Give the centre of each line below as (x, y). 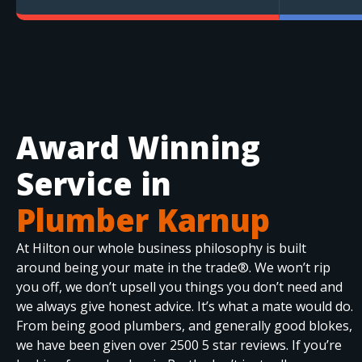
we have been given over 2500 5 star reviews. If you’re (179, 345)
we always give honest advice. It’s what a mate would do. (185, 306)
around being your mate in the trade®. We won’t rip (173, 267)
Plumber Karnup (143, 219)
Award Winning (138, 147)
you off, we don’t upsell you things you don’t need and (179, 286)
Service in (94, 183)
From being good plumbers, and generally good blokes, (184, 325)
